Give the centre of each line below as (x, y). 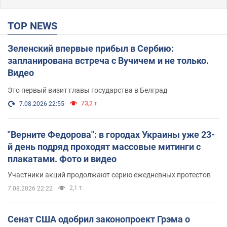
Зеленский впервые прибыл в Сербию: (91, 48)
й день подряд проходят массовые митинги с (104, 146)
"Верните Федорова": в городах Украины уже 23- (111, 134)
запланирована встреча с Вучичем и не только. (108, 60)
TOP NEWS (35, 26)
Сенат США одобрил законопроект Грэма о (99, 219)
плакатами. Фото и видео (62, 159)
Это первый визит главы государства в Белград (87, 90)
